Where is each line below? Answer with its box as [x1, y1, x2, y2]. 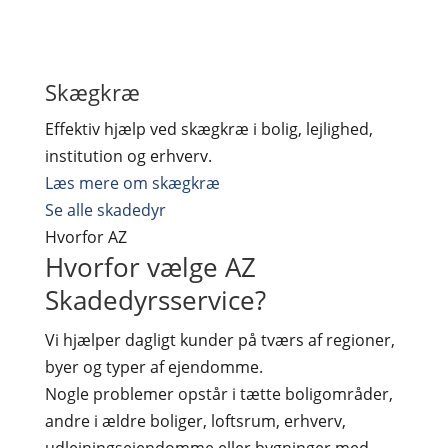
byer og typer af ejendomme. [44, 355, 263, 378]
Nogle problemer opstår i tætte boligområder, [44, 382, 393, 405]
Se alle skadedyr [44, 198, 166, 221]
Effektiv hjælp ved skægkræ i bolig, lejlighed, [44, 117, 373, 140]
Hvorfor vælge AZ [44, 248, 256, 285]
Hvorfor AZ [44, 225, 127, 248]
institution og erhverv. [44, 144, 212, 167]
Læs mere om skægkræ [44, 171, 220, 194]
